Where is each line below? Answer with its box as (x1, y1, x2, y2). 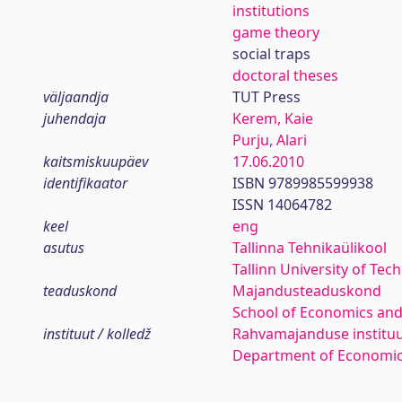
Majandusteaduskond (232, 281, 381, 301)
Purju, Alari (232, 130, 307, 150)
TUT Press (232, 87, 301, 107)
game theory (232, 22, 319, 42)
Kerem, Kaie (232, 109, 313, 128)
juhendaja (43, 109, 106, 128)
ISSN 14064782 (232, 195, 332, 214)
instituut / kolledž (43, 324, 151, 344)
